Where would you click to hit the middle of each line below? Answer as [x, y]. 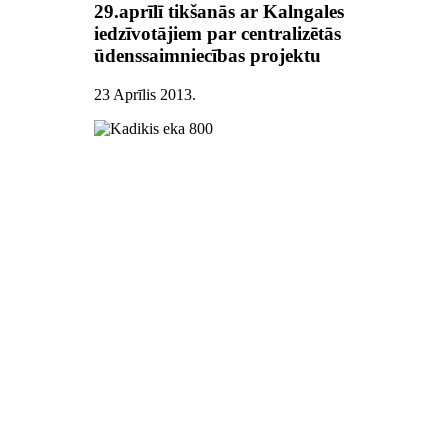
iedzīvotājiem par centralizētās [218, 34]
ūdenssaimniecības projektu [208, 56]
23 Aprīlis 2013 [143, 94]
